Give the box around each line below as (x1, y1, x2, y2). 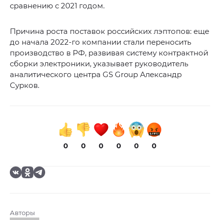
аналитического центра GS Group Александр (10, 70, 182, 80)
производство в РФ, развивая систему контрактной (10, 48, 208, 58)
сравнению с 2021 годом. (10, 1, 105, 11)
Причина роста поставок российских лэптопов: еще (10, 27, 209, 36)
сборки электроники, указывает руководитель (10, 59, 188, 69)
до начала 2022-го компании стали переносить (10, 37, 191, 47)
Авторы (10, 209, 35, 217)
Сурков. (10, 81, 39, 90)
